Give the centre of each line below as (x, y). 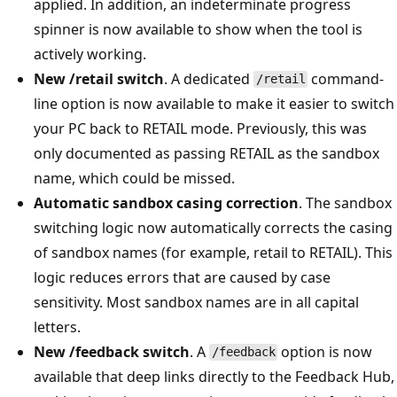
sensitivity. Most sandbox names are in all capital (196, 302)
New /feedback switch (112, 351)
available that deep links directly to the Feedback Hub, (214, 376)
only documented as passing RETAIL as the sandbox (206, 153)
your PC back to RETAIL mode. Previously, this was (200, 128)
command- (346, 78)
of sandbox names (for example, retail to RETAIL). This (213, 252)
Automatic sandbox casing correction (166, 202)
